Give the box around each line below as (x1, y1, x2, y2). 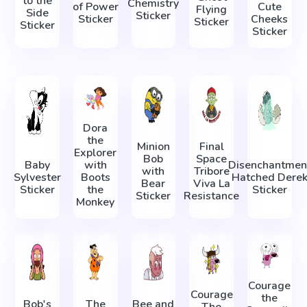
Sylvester (14, 170, 62, 186)
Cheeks (251, 11, 288, 27)
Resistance (184, 188, 240, 204)
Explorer (74, 145, 117, 161)
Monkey (76, 195, 115, 210)
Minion (136, 139, 170, 155)
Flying (196, 2, 228, 18)
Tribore (193, 164, 230, 180)
